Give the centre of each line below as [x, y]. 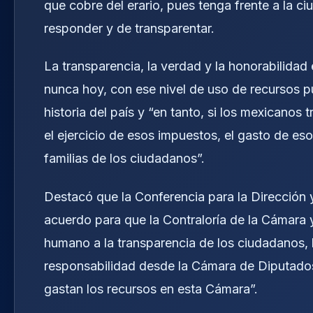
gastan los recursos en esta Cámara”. [151, 289]
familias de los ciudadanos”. [124, 159]
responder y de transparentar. [129, 28]
